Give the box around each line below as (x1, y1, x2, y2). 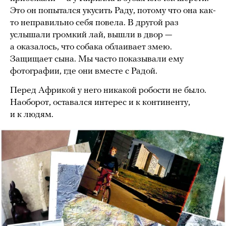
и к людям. (10, 110, 53, 120)
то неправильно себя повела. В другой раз (10, 18, 179, 28)
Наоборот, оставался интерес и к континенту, (10, 98, 190, 108)
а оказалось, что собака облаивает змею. (10, 42, 172, 52)
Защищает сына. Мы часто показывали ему (10, 54, 184, 65)
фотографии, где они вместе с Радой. (10, 67, 157, 77)
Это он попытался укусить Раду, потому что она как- (10, 6, 216, 16)
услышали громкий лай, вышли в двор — (10, 30, 172, 40)
